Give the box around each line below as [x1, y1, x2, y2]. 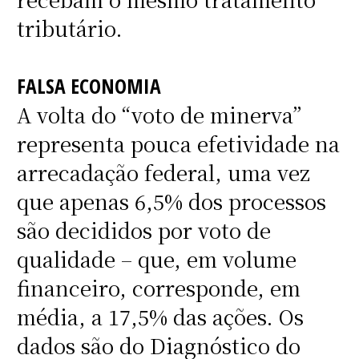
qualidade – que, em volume [16, 244, 296, 274]
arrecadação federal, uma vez [16, 158, 310, 188]
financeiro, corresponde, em [16, 273, 301, 303]
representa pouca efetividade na [16, 129, 340, 159]
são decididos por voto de [16, 216, 271, 245]
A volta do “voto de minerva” [16, 100, 301, 130]
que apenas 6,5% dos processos [16, 187, 326, 216]
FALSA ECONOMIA [16, 72, 161, 100]
